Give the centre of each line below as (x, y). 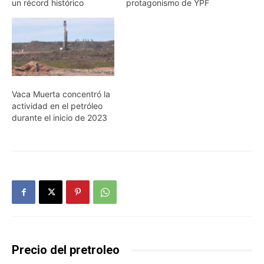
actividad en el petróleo (57, 106)
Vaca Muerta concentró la (61, 94)
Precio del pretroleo (66, 250)
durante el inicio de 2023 (60, 118)
